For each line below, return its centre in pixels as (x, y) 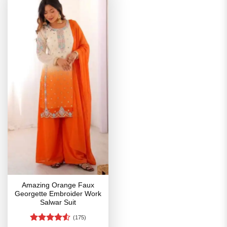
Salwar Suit (58, 203)
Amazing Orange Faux (58, 185)
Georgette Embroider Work (58, 194)
